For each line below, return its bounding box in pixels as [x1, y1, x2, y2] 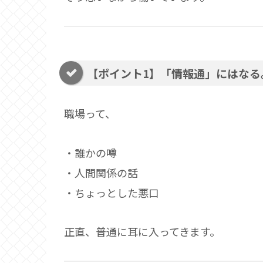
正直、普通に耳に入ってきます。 [64, 224, 220, 240]
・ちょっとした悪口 [64, 184, 159, 200]
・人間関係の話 [64, 164, 138, 180]
